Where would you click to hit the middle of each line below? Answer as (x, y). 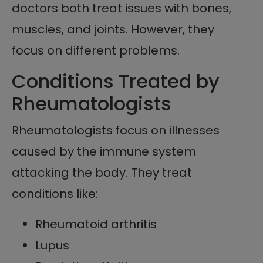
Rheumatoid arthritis (96, 224)
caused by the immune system (104, 151)
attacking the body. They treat (102, 172)
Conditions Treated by (116, 81)
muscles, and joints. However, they (113, 29)
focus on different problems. (96, 50)
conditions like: (55, 193)
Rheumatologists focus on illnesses (116, 130)
